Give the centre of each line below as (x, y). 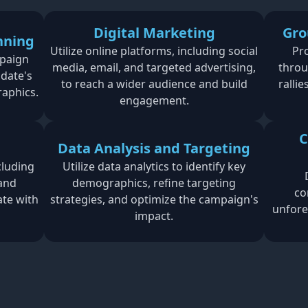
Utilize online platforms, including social (154, 51)
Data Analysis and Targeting (154, 148)
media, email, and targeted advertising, (154, 67)
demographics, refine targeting (154, 183)
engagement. (154, 100)
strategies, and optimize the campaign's (154, 199)
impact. (154, 216)
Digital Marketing (154, 33)
